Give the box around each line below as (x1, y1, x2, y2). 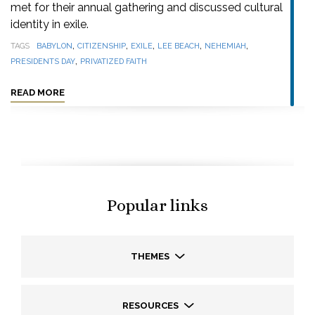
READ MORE (11, 87, 65, 98)
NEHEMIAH (205, 41, 246, 51)
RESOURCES (122, 300, 181, 311)
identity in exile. (11, 18, 89, 31)
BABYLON (37, 41, 72, 51)
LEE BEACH (157, 41, 200, 51)
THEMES (131, 251, 172, 262)
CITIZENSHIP (77, 41, 126, 51)
